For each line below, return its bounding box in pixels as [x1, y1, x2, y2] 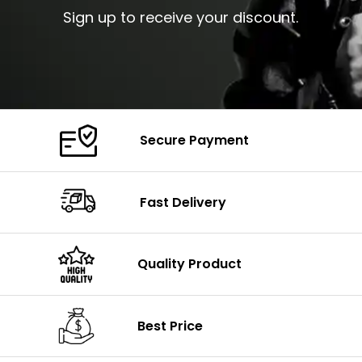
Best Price [137, 316, 204, 335]
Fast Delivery [140, 192, 227, 212]
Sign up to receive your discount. [63, 7, 299, 28]
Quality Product [137, 255, 242, 274]
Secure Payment [140, 131, 250, 150]
